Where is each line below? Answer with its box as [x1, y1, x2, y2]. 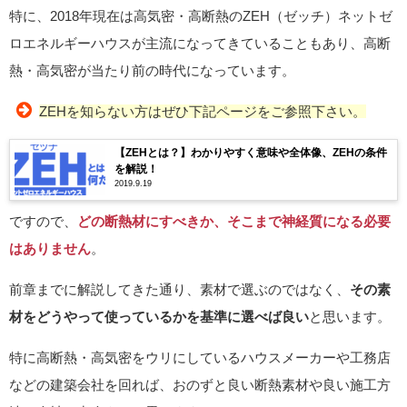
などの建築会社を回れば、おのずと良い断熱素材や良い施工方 [9, 377, 391, 392]
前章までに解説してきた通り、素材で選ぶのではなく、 [9, 282, 350, 296]
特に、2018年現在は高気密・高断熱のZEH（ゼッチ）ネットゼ [9, 9, 392, 24]
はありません [9, 241, 91, 255]
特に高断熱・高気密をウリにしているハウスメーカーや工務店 [9, 350, 391, 364]
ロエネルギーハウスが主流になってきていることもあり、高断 [9, 36, 391, 51]
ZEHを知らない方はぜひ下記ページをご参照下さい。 [39, 104, 366, 119]
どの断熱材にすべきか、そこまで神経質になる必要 [77, 213, 391, 228]
